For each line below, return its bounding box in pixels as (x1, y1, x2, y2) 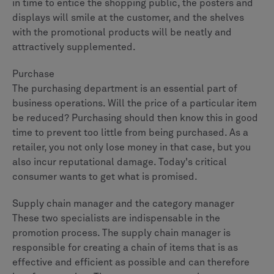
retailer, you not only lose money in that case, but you (12, 142, 251, 152)
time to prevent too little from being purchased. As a (12, 127, 248, 138)
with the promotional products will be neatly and (12, 27, 232, 37)
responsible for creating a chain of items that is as (12, 242, 238, 253)
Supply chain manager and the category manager (12, 198, 234, 209)
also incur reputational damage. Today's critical (12, 157, 227, 167)
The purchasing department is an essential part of (12, 83, 237, 94)
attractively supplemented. (12, 42, 136, 52)
